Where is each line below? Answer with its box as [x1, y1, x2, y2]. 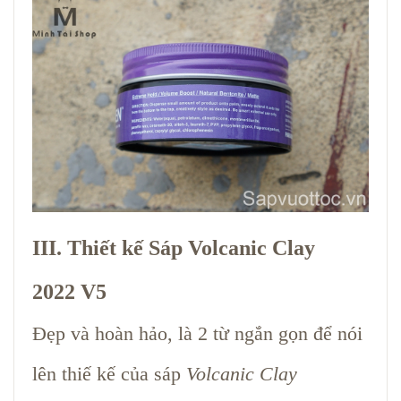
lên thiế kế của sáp [32, 362, 186, 385]
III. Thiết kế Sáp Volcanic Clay [32, 235, 315, 260]
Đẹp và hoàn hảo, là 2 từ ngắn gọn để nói [32, 321, 363, 345]
